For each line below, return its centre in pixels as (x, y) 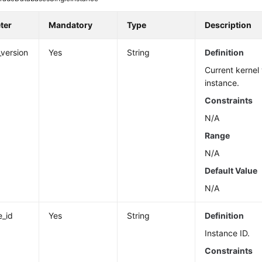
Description (228, 25)
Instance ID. (227, 233)
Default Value (231, 171)
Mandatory (71, 25)
